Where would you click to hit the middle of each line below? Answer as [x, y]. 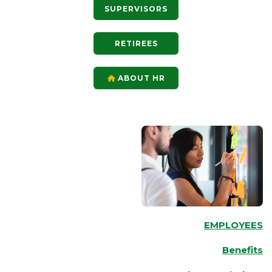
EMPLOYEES [233, 225]
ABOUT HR [140, 78]
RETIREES [136, 44]
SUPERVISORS [136, 9]
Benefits [243, 250]
